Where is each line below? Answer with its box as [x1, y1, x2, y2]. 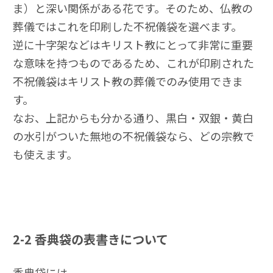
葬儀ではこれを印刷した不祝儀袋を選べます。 [13, 18, 242, 35]
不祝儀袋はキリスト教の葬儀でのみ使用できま [13, 73, 243, 90]
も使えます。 [13, 146, 77, 163]
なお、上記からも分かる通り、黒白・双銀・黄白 [13, 110, 253, 126]
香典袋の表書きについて [35, 230, 168, 249]
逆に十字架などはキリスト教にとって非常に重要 [13, 37, 253, 53]
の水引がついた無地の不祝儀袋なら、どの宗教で [13, 128, 254, 144]
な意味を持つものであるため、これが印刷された [13, 55, 254, 71]
